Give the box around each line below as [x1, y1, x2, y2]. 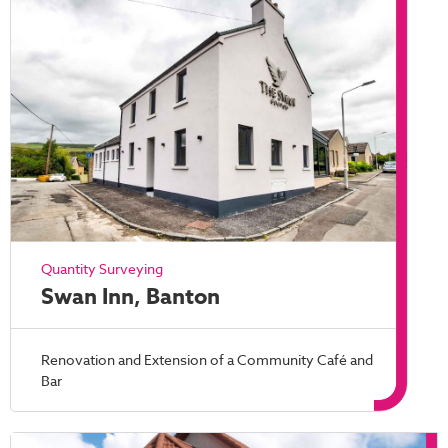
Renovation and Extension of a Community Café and [41, 349, 373, 369]
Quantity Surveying [41, 258, 163, 278]
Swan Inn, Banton [41, 280, 220, 313]
